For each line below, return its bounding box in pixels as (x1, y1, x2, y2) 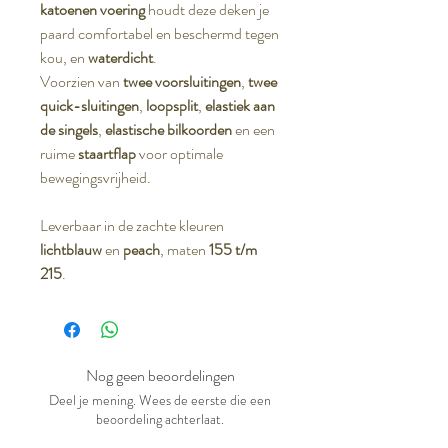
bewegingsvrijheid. (40, 165, 151, 189)
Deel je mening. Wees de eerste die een (49, 389, 271, 410)
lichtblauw (40, 237, 102, 261)
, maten (160, 237, 209, 261)
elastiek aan (205, 93, 275, 117)
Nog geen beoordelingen (85, 363, 235, 387)
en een (232, 117, 275, 141)
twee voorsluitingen (123, 69, 241, 93)
